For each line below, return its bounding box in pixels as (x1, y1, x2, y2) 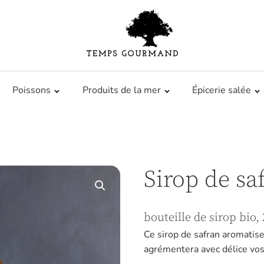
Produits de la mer (82, 84, 161, 97)
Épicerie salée (192, 84, 252, 97)
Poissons (12, 84, 51, 97)
